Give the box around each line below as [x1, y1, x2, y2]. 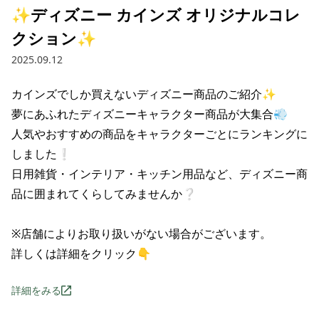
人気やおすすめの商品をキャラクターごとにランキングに [11, 126, 308, 142]
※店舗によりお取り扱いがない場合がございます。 [11, 226, 271, 241]
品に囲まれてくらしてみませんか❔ [11, 186, 197, 202]
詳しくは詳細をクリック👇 [11, 246, 151, 261]
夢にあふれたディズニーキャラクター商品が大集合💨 [11, 106, 288, 122]
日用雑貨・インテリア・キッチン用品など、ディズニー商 [11, 166, 308, 182]
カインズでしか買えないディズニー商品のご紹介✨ [11, 86, 276, 102]
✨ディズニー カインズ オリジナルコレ [11, 4, 300, 25]
